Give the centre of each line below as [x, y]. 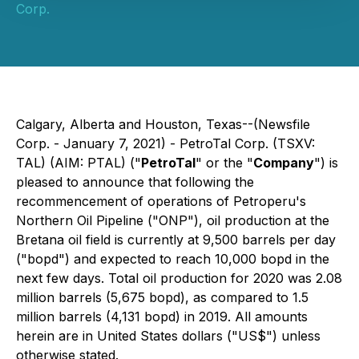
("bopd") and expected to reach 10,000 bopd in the [173, 259]
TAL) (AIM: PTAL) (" [79, 163]
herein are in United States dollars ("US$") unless [168, 336]
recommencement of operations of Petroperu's [161, 201]
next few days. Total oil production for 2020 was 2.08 [179, 278]
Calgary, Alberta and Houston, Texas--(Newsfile [163, 124]
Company [284, 163]
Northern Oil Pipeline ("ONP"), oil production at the [173, 220]
